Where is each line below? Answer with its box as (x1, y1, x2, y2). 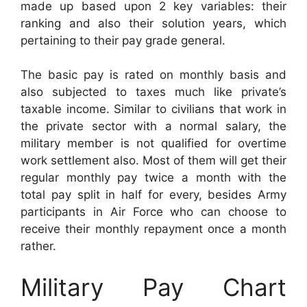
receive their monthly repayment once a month (21, 222, 286, 236)
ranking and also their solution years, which (21, 16, 286, 30)
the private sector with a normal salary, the (21, 119, 286, 134)
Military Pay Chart (21, 272, 286, 302)
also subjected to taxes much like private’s (21, 85, 286, 99)
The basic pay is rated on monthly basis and (21, 68, 286, 82)
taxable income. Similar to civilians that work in (21, 102, 286, 116)
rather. (21, 239, 56, 254)
